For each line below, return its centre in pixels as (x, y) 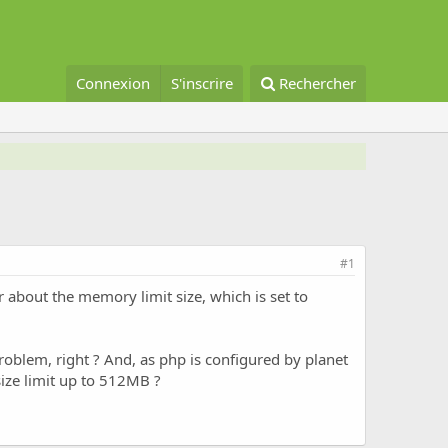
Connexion (112, 83)
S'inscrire (201, 83)
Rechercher (317, 83)
